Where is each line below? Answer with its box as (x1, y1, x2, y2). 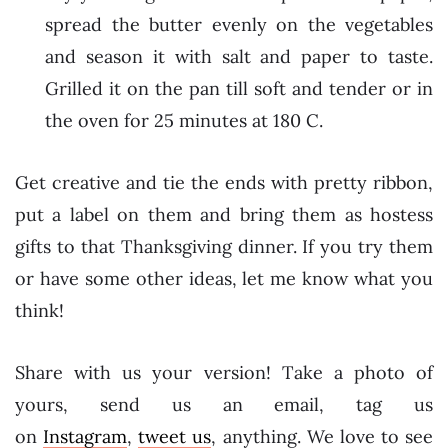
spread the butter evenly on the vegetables (45, 13, 433, 37)
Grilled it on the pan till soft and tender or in (45, 77, 433, 101)
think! (15, 298, 64, 322)
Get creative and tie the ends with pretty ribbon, (15, 170, 433, 194)
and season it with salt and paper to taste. (45, 45, 433, 69)
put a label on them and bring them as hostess (15, 202, 433, 226)
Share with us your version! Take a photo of (15, 360, 433, 384)
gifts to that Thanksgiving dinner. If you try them (15, 234, 433, 258)
